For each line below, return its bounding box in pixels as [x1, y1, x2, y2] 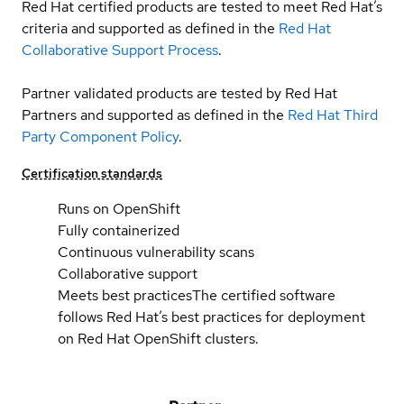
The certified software [192, 285, 335, 305]
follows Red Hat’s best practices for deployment [58, 307, 365, 326]
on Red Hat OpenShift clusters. [58, 328, 259, 348]
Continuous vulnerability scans [58, 242, 254, 262]
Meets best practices [58, 285, 192, 305]
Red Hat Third [288, 105, 378, 124]
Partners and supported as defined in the [22, 105, 284, 124]
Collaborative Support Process [22, 40, 218, 60]
